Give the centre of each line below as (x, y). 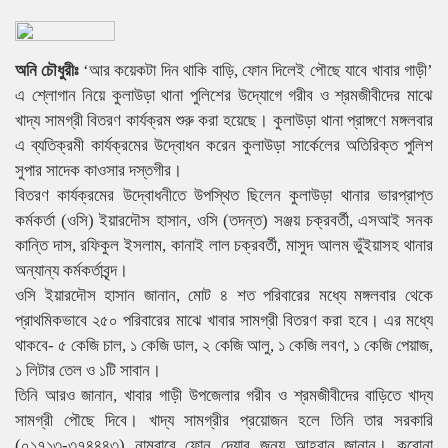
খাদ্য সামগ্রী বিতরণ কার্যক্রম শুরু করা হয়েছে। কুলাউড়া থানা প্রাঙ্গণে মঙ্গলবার (224, 120)
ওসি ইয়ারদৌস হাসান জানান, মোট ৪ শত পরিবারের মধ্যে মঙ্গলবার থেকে (224, 295)
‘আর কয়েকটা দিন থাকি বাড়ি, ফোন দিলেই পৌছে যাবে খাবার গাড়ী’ (256, 70)
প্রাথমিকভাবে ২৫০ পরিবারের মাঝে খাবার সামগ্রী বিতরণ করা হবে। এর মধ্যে (224, 320)
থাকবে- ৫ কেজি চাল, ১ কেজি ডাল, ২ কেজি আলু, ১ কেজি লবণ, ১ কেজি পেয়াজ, (224, 345)
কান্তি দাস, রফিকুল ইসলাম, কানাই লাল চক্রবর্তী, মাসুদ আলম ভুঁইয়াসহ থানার (224, 245)
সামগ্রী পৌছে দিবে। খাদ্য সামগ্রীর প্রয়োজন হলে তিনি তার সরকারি (224, 420)
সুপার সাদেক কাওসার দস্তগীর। (98, 170)
